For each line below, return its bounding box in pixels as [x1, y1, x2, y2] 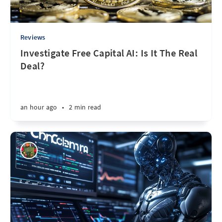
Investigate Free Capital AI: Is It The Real [20, 47, 198, 59]
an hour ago [20, 103, 57, 111]
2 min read [69, 103, 102, 111]
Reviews [20, 33, 46, 42]
